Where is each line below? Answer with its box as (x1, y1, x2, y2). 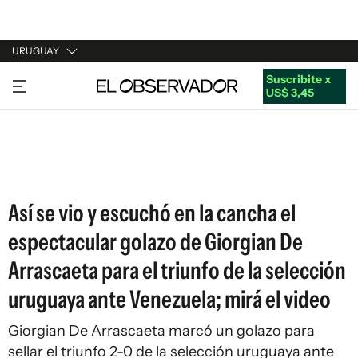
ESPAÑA (12, 134, 56, 149)
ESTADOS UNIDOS (12, 165, 110, 179)
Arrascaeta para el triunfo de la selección (8, 256, 346, 285)
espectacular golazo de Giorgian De (8, 227, 303, 257)
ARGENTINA (12, 104, 78, 118)
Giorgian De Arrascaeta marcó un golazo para (8, 322, 315, 340)
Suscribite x (265, 71, 331, 86)
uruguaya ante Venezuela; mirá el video (8, 284, 331, 314)
